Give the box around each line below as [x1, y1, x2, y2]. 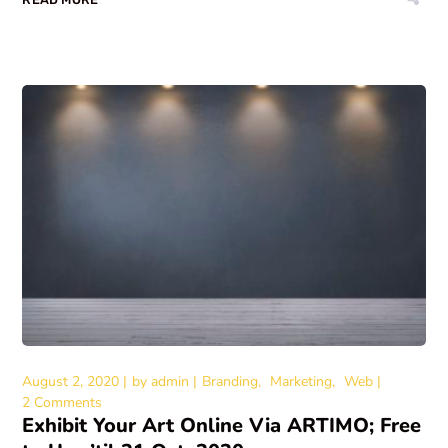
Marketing [270, 371, 333, 391]
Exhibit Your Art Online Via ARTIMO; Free [22, 411, 422, 439]
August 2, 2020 [22, 371, 120, 391]
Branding [202, 371, 259, 391]
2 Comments [22, 392, 103, 412]
